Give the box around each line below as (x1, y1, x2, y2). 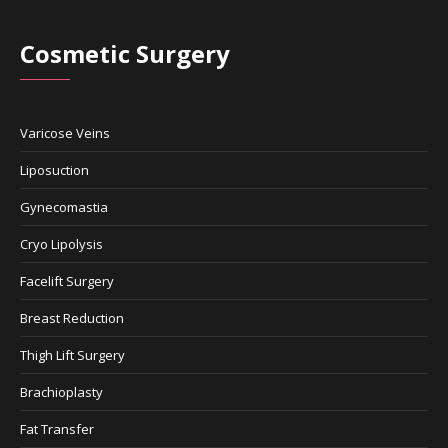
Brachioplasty (20, 382, 104, 401)
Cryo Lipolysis (20, 234, 104, 253)
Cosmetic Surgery (20, 36, 231, 70)
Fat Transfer (20, 419, 95, 438)
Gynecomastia (20, 197, 109, 216)
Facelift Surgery (20, 271, 115, 290)
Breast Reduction (20, 308, 125, 327)
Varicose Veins (20, 123, 111, 142)
